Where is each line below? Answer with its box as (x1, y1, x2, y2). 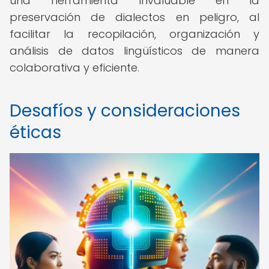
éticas (10, 121, 61, 144)
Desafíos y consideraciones (10, 99, 240, 122)
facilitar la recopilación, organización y (10, 26, 259, 41)
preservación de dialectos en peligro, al (10, 10, 259, 25)
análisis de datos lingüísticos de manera (10, 43, 259, 58)
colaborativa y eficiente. (10, 60, 139, 75)
